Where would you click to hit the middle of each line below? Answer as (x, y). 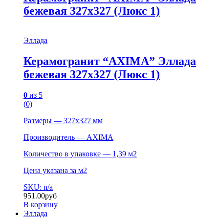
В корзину (41, 204)
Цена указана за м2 (55, 170)
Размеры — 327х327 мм (63, 120)
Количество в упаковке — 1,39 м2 (80, 153)
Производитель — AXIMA (68, 137)
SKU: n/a (38, 187)
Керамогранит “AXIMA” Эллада (110, 61)
